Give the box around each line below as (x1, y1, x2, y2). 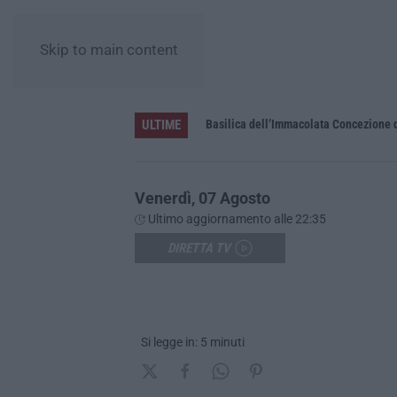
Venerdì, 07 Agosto (135, 188, 270, 207)
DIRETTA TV (167, 239, 230, 256)
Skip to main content (40, 42, 178, 58)
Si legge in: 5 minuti (141, 334, 245, 349)
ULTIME (142, 116, 181, 133)
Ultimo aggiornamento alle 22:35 (145, 211, 326, 226)
